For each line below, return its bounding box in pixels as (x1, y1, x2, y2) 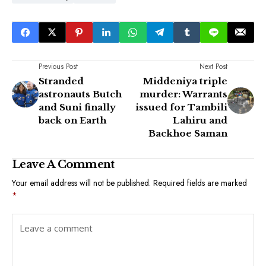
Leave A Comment (12, 157, 115, 171)
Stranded (39, 75, 84, 87)
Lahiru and (173, 114, 227, 126)
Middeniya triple (143, 75, 227, 87)
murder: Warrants (140, 88, 227, 100)
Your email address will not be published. (12, 176, 151, 189)
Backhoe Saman (148, 127, 227, 139)
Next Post (199, 61, 227, 72)
